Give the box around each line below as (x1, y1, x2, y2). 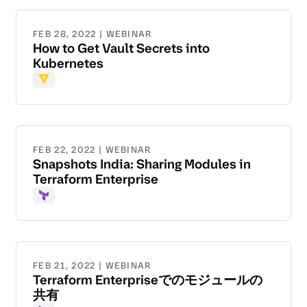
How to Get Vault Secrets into (33, 40, 210, 58)
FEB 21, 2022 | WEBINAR (33, 260, 151, 272)
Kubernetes (33, 55, 103, 73)
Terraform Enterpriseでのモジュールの (33, 271, 262, 289)
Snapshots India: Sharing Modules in (33, 156, 251, 173)
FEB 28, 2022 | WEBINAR (33, 28, 152, 40)
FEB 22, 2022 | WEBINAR (33, 144, 151, 156)
